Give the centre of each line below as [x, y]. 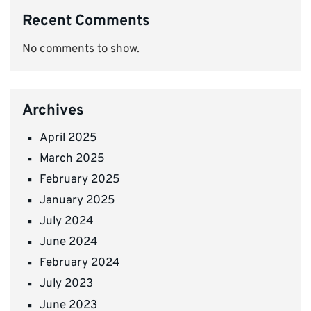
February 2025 [80, 179]
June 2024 [69, 243]
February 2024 [80, 263]
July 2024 [67, 222]
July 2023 [66, 284]
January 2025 [77, 201]
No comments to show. [81, 50]
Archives [53, 110]
